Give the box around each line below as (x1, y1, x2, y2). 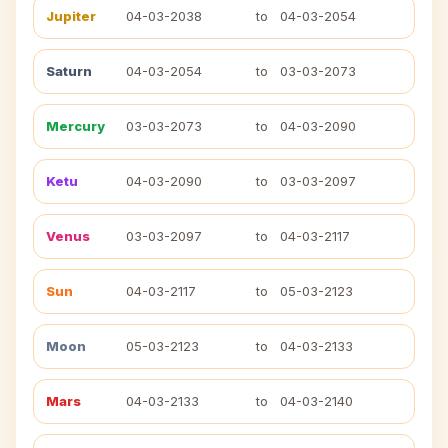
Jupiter (46, 8, 96, 24)
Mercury (46, 118, 105, 134)
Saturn (46, 63, 92, 79)
